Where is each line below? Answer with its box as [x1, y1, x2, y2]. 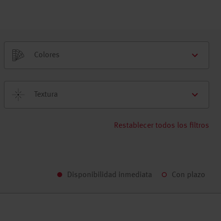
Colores [34, 51, 60, 59]
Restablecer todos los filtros [114, 122, 209, 130]
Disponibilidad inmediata [67, 171, 152, 179]
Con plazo [172, 171, 205, 179]
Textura [34, 91, 58, 99]
